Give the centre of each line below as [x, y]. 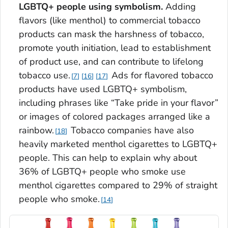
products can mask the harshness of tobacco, [111, 34]
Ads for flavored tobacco [161, 76]
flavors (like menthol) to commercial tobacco [110, 21]
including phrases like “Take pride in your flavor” [119, 103]
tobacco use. [45, 76]
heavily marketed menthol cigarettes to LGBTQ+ [118, 144]
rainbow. [36, 131]
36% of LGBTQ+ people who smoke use [102, 172]
